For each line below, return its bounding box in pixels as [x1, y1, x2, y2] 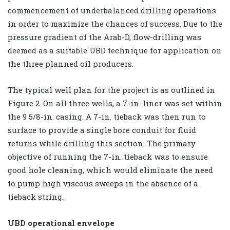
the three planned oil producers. [8, 58, 133, 69]
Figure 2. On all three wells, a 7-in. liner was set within [8, 98, 222, 108]
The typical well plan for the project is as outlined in [8, 84, 215, 95]
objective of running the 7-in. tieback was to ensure [8, 151, 208, 162]
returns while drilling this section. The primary [8, 138, 196, 148]
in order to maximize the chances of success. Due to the [8, 18, 222, 29]
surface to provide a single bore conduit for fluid [8, 124, 196, 135]
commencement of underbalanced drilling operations [8, 5, 216, 15]
